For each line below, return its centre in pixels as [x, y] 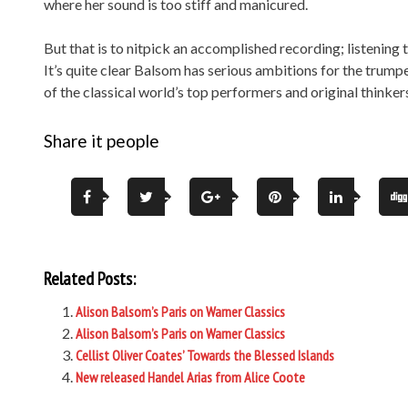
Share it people [102, 141]
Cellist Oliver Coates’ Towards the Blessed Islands [205, 355]
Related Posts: [90, 279]
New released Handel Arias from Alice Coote [190, 377]
